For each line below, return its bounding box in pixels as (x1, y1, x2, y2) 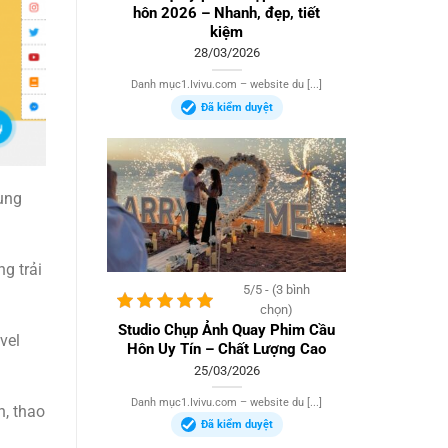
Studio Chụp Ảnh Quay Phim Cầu (118, 321, 335, 340)
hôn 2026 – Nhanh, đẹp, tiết (133, 3, 320, 22)
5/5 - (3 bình (243, 281, 310, 297)
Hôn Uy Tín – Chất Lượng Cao (127, 340, 326, 359)
